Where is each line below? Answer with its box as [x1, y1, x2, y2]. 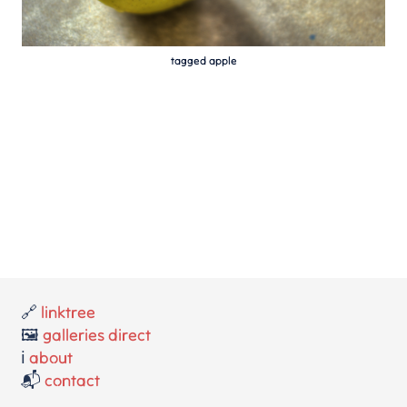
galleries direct [43, 324, 152, 345]
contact [45, 370, 101, 391]
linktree [41, 302, 96, 323]
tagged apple [170, 53, 237, 67]
